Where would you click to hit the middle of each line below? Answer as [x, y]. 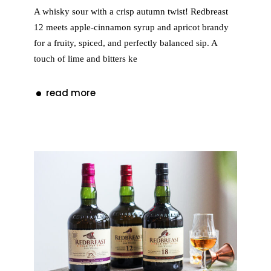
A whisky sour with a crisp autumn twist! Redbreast [131, 11]
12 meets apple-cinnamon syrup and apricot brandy [132, 27]
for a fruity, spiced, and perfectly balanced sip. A [126, 43]
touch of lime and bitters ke [86, 58]
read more [71, 93]
